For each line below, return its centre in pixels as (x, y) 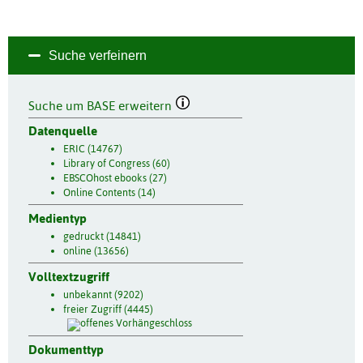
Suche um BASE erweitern (102, 105)
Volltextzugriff (69, 276)
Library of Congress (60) (116, 164)
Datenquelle (63, 131)
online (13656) (96, 251)
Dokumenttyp (66, 349)
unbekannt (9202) (103, 294)
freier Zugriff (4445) (109, 309)
